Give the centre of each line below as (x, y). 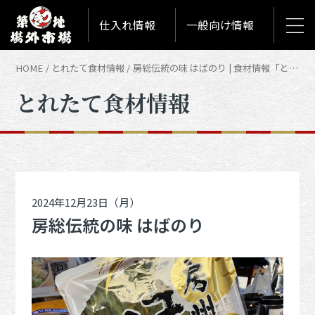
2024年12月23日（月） (85, 202)
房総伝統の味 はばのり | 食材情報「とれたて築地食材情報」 (293, 68)
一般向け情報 (220, 24)
